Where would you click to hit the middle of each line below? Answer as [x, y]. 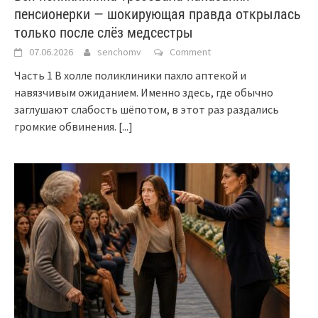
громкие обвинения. [66, 126]
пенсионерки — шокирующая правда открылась [158, 14]
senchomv [119, 51]
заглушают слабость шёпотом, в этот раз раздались [147, 109]
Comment [190, 51]
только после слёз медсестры [104, 32]
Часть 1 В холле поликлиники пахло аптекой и [130, 75]
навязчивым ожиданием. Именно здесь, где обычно [144, 92]
